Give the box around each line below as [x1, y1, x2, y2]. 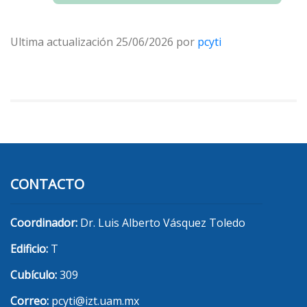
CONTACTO [10, 175, 84, 194]
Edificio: [10, 241, 48, 257]
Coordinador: [10, 215, 77, 231]
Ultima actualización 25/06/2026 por [10, 34, 197, 50]
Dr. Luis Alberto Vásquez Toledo [77, 215, 245, 231]
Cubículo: [10, 267, 57, 283]
